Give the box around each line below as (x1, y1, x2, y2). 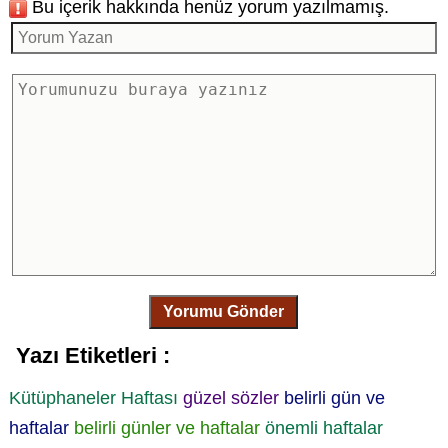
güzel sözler (182, 388, 279, 409)
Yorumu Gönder (163, 303, 285, 321)
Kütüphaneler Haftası (8, 388, 178, 409)
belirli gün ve (283, 388, 385, 409)
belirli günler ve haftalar (73, 418, 260, 439)
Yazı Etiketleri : (15, 343, 170, 369)
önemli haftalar (264, 418, 383, 439)
